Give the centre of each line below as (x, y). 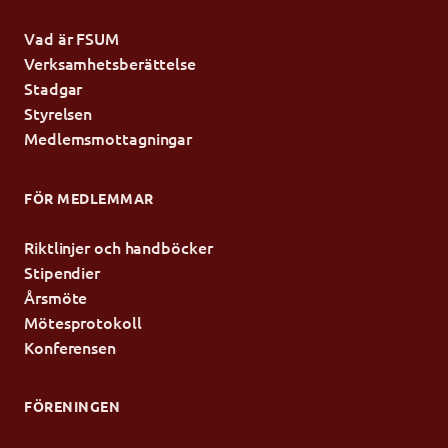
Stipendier (62, 272)
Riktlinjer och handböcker (118, 247)
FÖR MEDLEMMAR (89, 197)
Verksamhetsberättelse (110, 63)
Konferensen (70, 347)
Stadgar (53, 88)
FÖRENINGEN (72, 406)
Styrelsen (58, 113)
